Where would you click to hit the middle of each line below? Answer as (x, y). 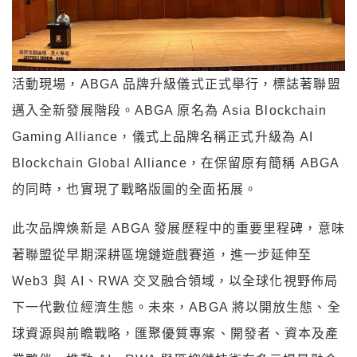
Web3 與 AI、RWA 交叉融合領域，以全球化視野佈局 (175, 281)
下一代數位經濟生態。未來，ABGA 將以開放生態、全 (177, 308)
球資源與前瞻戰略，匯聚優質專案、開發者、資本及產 (176, 334)
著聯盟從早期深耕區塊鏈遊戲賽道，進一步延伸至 (162, 255)
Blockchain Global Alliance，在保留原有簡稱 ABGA (175, 163)
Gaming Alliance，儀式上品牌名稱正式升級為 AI (163, 137)
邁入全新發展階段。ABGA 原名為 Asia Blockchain (170, 111)
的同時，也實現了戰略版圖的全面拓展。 (135, 190)
